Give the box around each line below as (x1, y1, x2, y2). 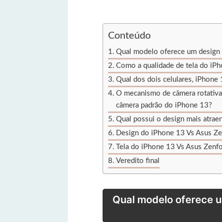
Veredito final (116, 157, 160, 165)
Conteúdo (108, 31, 151, 41)
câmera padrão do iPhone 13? (116, 101, 213, 109)
